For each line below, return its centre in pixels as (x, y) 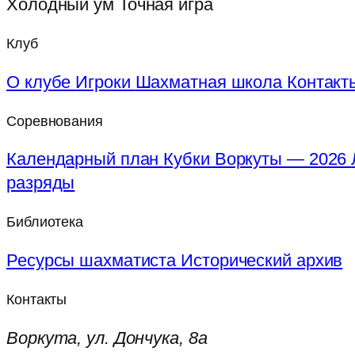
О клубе (41, 82)
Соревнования (55, 121)
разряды (41, 183)
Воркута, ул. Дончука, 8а (107, 338)
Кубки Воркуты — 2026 (258, 159)
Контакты (37, 299)
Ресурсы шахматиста (94, 261)
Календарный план (85, 159)
